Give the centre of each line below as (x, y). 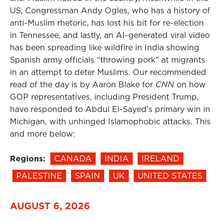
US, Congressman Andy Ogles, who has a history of (110, 11)
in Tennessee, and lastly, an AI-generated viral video (110, 35)
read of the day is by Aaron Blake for (83, 85)
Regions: (28, 159)
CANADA (73, 159)
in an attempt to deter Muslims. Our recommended (108, 72)
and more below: (42, 134)
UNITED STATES (170, 176)
